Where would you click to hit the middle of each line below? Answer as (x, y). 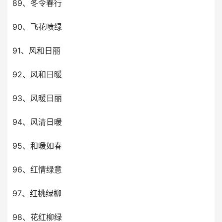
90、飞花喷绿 (37, 27)
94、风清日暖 (37, 122)
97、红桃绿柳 (37, 193)
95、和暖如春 (37, 146)
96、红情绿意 (37, 169)
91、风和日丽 (36, 51)
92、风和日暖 (37, 74)
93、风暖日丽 (37, 98)
